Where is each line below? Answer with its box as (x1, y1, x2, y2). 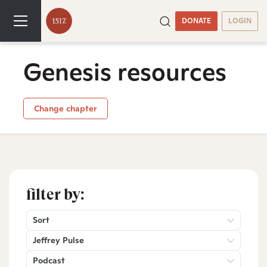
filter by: (26, 185, 85, 203)
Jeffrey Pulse (33, 234, 84, 246)
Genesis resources (23, 56, 226, 88)
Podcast (33, 254, 65, 266)
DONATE (181, 15, 211, 26)
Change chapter (33, 103, 97, 114)
